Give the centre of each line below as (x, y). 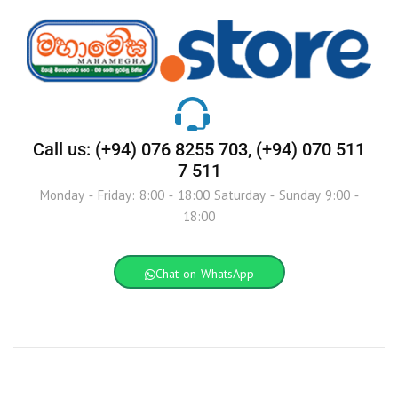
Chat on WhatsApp (204, 275)
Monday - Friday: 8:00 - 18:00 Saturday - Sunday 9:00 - (199, 197)
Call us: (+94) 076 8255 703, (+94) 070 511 (199, 150)
